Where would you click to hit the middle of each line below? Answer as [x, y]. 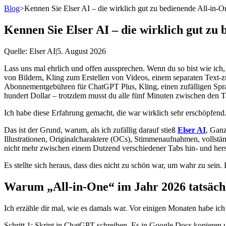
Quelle [15, 51]
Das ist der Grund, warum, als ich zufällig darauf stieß [91, 130]
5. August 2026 [81, 51]
